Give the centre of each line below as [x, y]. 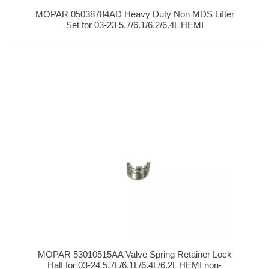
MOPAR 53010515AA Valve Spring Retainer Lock [134, 254]
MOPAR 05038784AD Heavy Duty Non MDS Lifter [134, 14]
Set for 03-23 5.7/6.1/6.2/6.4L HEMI [134, 25]
